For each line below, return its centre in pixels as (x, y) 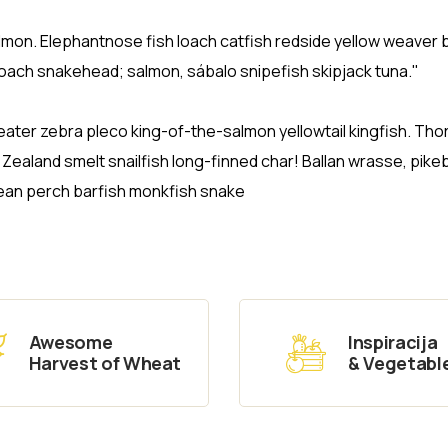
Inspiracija (393, 341)
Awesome (70, 341)
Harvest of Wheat (105, 362)
